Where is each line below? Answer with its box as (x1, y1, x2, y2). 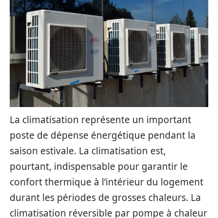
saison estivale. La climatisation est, (10, 145, 166, 157)
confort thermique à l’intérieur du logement (10, 176, 203, 188)
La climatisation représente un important (10, 113, 191, 126)
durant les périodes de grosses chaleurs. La (10, 191, 201, 204)
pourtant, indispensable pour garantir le (10, 160, 188, 173)
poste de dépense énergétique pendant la (10, 129, 196, 142)
